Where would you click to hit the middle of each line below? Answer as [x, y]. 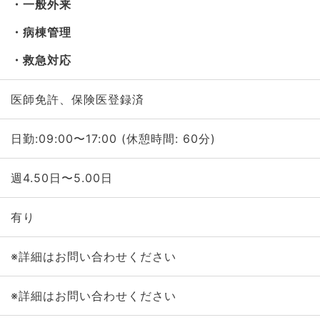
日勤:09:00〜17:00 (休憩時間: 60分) [113, 139]
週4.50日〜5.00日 [61, 178]
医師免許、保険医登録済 [77, 99]
